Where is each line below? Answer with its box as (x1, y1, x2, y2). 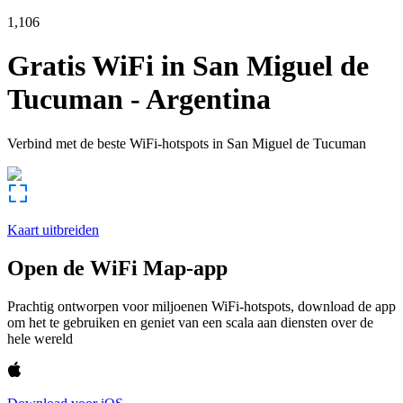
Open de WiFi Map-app (7, 255, 228, 280)
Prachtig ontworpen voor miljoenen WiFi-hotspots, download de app (7, 298, 396, 314)
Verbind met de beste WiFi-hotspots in (7, 135, 223, 151)
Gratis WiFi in (7, 49, 185, 83)
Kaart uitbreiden (7, 221, 99, 237)
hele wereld (7, 330, 73, 346)
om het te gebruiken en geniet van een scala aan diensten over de (7, 314, 373, 330)
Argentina (146, 83, 271, 116)
